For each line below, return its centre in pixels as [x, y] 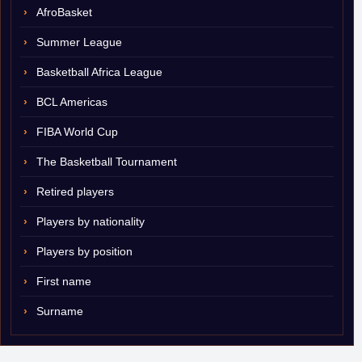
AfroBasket [64, 12]
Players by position [84, 251]
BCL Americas [72, 102]
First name [64, 281]
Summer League [79, 42]
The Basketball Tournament [107, 162]
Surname [60, 311]
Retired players [75, 192]
